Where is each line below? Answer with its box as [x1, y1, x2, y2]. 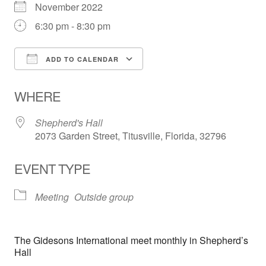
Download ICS [35, 74, 97, 88]
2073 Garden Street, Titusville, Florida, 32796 [35, 129, 226, 143]
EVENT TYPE [14, 159, 90, 178]
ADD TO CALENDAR [43, 55, 119, 64]
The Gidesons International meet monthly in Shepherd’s [14, 233, 248, 248]
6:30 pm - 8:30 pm [35, 19, 110, 33]
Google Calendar [154, 74, 227, 88]
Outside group [74, 190, 134, 204]
